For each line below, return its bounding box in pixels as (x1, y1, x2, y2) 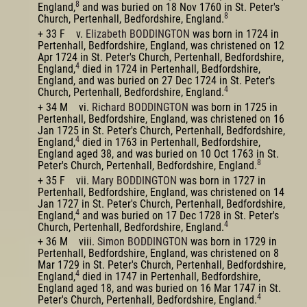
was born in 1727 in (177, 173, 266, 187)
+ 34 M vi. (38, 100, 92, 114)
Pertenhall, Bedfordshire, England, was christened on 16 (38, 112, 284, 125)
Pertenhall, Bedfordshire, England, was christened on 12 (38, 39, 284, 52)
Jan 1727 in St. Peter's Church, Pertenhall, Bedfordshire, (38, 197, 285, 210)
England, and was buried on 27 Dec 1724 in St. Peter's (38, 74, 275, 87)
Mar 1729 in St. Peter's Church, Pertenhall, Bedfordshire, (38, 258, 286, 272)
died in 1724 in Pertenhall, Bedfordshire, (79, 62, 260, 75)
